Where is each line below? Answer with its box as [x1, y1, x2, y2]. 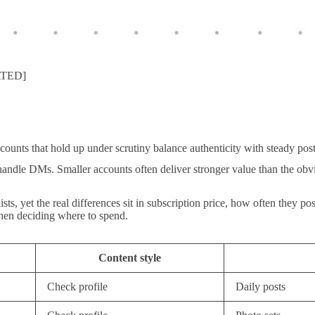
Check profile [47, 281, 108, 292]
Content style [98, 252, 161, 264]
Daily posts [236, 281, 285, 292]
